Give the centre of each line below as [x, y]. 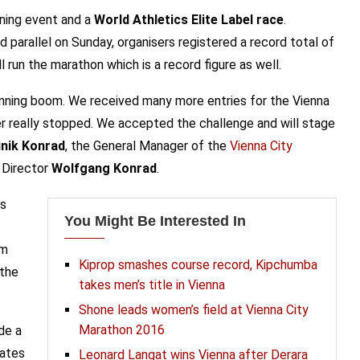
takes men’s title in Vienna [151, 285]
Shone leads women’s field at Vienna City [193, 310]
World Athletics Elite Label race [189, 20]
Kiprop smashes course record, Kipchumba [198, 265]
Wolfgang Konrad [104, 168]
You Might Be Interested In [155, 221]
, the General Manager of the [147, 146]
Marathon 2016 [121, 330]
